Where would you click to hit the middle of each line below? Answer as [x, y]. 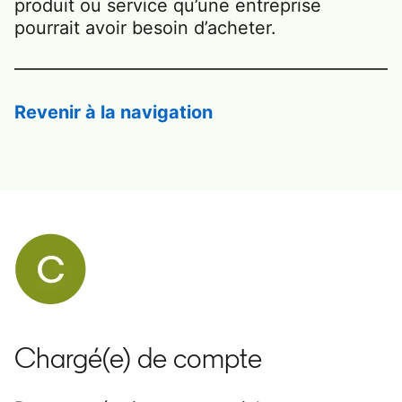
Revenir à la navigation [114, 112]
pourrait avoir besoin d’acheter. [145, 27]
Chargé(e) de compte [138, 358]
